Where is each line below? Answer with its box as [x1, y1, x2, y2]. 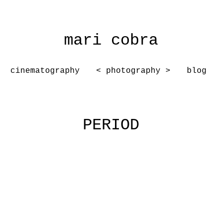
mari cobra [64, 31, 158, 50]
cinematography [10, 66, 80, 75]
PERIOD [83, 116, 139, 134]
